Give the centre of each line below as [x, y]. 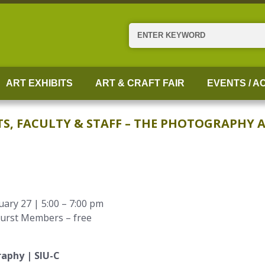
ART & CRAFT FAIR [140, 83]
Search [143, 29]
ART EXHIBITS [39, 83]
